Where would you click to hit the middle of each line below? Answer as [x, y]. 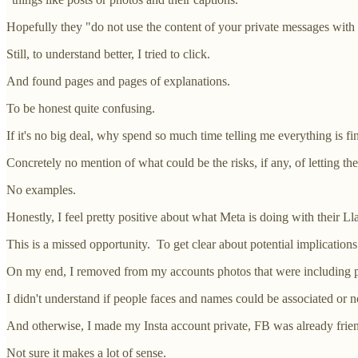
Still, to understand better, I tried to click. [108, 54]
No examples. [41, 189]
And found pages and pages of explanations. [118, 81]
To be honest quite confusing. [81, 108]
